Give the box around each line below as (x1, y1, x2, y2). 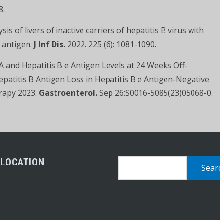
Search (118, 157, 143, 168)
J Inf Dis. (34, 39, 65, 50)
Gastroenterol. (39, 87, 97, 98)
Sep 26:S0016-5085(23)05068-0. (97, 87, 213, 98)
